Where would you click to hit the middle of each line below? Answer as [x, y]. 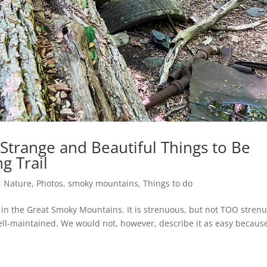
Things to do [168, 183]
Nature [18, 183]
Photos [50, 183]
